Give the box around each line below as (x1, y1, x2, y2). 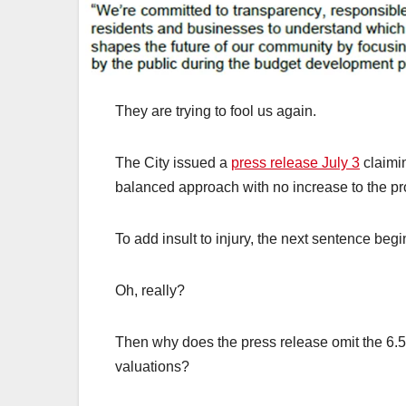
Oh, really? (115, 283, 185, 299)
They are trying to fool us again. (115, 103, 316, 120)
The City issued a (115, 155, 231, 171)
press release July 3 (231, 155, 360, 171)
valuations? (115, 359, 189, 375)
